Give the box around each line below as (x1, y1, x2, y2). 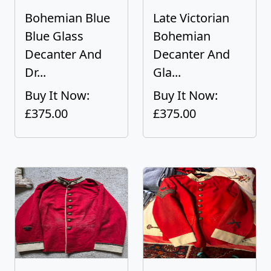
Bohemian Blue (25, 10, 110, 26)
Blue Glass (25, 28, 83, 44)
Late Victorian (153, 10, 229, 26)
